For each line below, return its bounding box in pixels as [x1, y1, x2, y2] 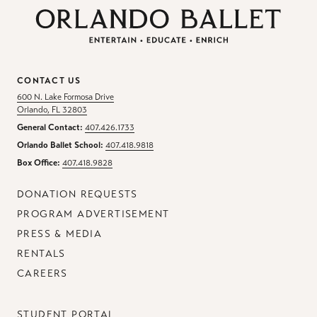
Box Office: [17, 158, 60, 168]
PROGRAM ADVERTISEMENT [17, 208, 170, 221]
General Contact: [17, 122, 83, 133]
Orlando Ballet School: [17, 140, 103, 151]
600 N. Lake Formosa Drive [17, 92, 114, 103]
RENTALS [17, 248, 66, 260]
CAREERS [17, 267, 68, 280]
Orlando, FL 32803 [17, 105, 87, 115]
